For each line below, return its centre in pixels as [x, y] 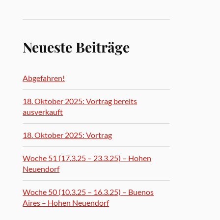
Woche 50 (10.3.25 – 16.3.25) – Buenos [88, 192]
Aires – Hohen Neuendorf [66, 203]
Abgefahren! [44, 78]
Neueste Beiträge [76, 47]
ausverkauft [43, 112]
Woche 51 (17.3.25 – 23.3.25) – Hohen [87, 158]
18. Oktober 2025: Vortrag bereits [80, 101]
